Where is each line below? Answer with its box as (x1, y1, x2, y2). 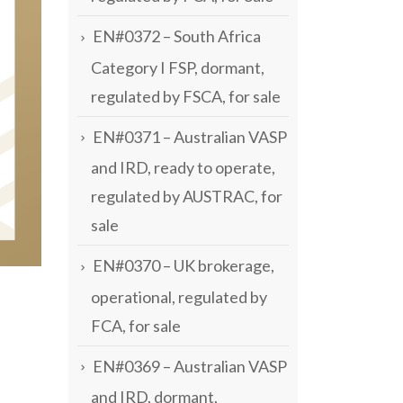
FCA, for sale (91, 315, 181, 336)
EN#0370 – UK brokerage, (93, 255, 274, 276)
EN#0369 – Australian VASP (93, 355, 287, 376)
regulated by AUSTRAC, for (91, 186, 282, 207)
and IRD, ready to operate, (91, 157, 275, 178)
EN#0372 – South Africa (93, 26, 261, 47)
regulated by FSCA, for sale (91, 85, 281, 106)
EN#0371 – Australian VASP (93, 126, 287, 147)
